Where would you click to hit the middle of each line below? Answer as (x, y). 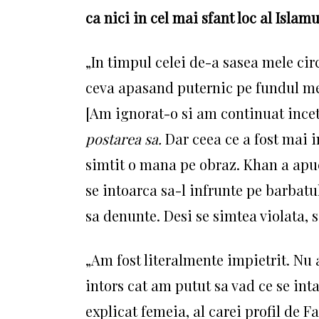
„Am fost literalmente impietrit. (189, 260)
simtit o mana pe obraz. (164, 164)
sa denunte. (125, 215)
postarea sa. (125, 138)
